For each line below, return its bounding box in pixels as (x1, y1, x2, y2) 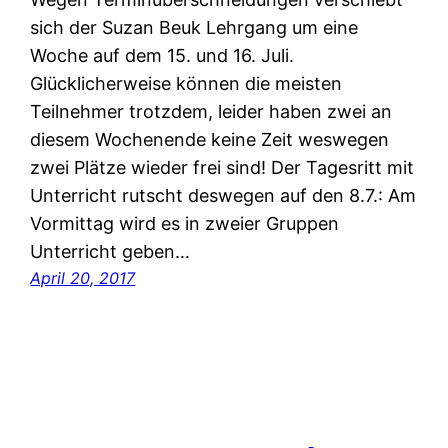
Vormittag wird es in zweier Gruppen (30, 213, 340, 235)
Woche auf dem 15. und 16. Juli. (30, 45, 295, 67)
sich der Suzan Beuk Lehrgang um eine (30, 17, 359, 39)
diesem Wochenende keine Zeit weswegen (30, 129, 390, 151)
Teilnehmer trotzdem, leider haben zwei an (30, 101, 393, 123)
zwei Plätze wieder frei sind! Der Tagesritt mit (30, 157, 415, 179)
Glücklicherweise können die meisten (30, 73, 343, 95)
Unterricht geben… (30, 241, 191, 263)
